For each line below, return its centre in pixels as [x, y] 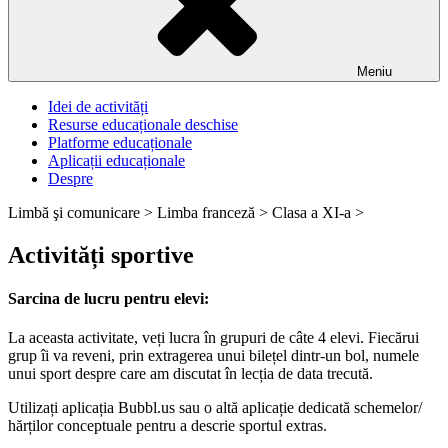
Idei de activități [98, 106]
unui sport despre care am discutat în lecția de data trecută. [190, 374]
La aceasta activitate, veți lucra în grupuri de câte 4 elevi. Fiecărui [213, 338]
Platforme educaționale [120, 142]
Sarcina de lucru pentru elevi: [108, 299]
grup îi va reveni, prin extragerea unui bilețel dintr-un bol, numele [213, 356]
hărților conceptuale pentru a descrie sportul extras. [167, 426]
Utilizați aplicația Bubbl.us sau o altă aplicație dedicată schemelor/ [215, 408]
